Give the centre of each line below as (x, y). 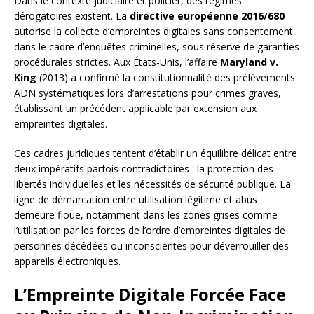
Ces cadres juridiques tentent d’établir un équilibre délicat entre (156, 153)
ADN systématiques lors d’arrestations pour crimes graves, (148, 93)
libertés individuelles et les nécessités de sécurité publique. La (152, 184)
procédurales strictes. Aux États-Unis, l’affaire (117, 62)
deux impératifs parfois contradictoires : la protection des (144, 169)
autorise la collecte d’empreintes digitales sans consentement (153, 32)
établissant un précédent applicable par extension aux (135, 109)
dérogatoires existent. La (72, 16)
